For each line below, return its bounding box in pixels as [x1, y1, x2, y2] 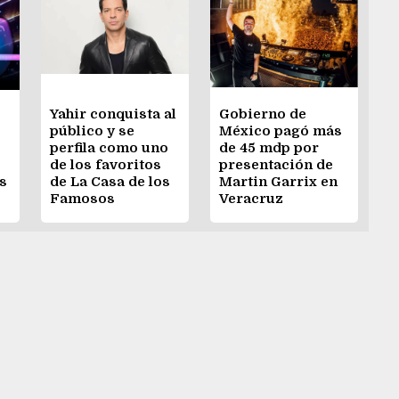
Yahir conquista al [50, 106, 176, 123]
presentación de [219, 157, 333, 174]
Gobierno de [219, 106, 306, 123]
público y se [50, 123, 134, 140]
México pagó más [219, 123, 342, 140]
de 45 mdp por [219, 140, 319, 157]
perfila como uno [50, 140, 168, 157]
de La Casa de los [50, 174, 170, 191]
